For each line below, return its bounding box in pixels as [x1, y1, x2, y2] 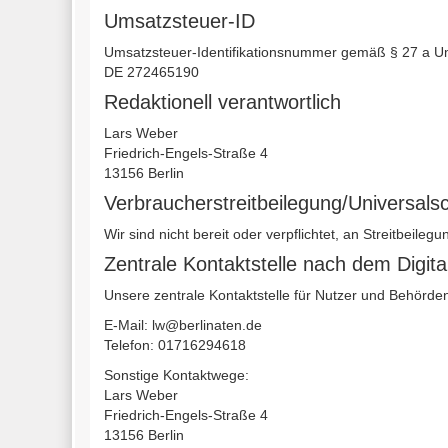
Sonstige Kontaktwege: [104, 367, 249, 383]
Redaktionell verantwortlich [104, 91, 341, 113]
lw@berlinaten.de [152, 317, 262, 333]
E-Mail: [104, 317, 152, 333]
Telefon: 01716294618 [104, 337, 246, 353]
